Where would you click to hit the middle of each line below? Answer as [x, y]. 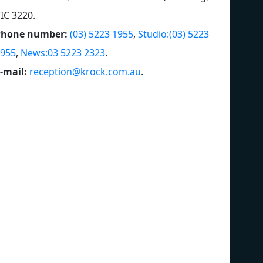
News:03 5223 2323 [63, 53]
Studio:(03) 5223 [173, 34]
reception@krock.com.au [85, 71]
